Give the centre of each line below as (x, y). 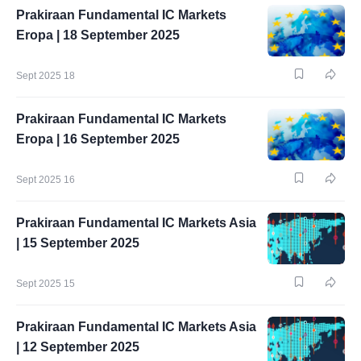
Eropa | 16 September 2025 (98, 139)
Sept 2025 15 (46, 284)
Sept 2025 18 (46, 76)
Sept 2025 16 (46, 180)
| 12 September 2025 (78, 347)
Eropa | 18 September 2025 (98, 35)
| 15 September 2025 (78, 243)
